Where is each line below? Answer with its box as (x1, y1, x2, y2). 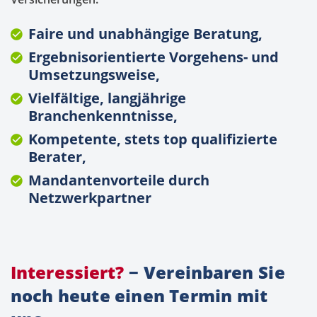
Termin (169, 284, 233, 308)
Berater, (28, 147, 86, 167)
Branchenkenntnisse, (28, 106, 178, 126)
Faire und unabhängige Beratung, (28, 24, 263, 44)
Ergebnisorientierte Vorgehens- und (28, 47, 279, 67)
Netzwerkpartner (28, 188, 151, 208)
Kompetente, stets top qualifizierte (28, 129, 277, 149)
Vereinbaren (144, 260, 254, 284)
